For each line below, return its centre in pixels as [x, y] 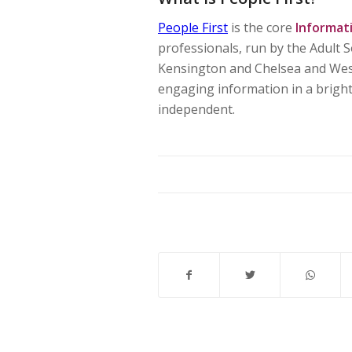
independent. [196, 110]
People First [193, 28]
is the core [262, 28]
